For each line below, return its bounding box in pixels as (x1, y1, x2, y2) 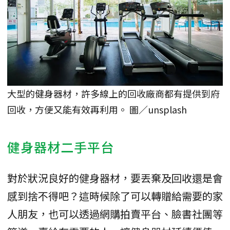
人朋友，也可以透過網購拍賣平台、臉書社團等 (7, 206, 223, 222)
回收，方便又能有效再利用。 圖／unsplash (7, 103, 187, 117)
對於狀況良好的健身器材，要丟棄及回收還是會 (7, 170, 223, 186)
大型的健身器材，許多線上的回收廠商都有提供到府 (7, 87, 220, 101)
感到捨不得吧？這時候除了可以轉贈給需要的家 (7, 188, 223, 204)
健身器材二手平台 (7, 138, 114, 157)
